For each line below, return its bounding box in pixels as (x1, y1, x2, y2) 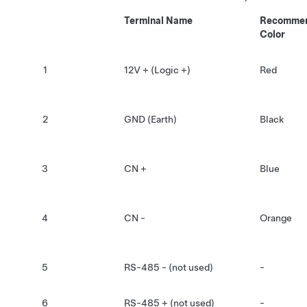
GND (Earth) (124, 114, 177, 125)
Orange (260, 212, 292, 224)
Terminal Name (124, 15, 193, 27)
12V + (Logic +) (124, 64, 191, 76)
